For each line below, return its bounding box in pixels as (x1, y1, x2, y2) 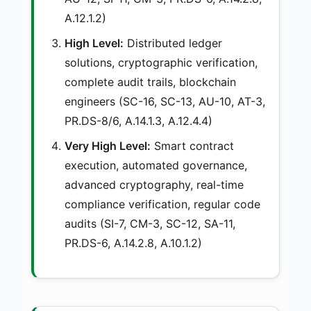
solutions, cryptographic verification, (65, 55, 258, 69)
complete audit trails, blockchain (65, 74, 236, 89)
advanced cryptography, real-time (65, 177, 244, 192)
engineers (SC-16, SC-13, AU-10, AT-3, (65, 94, 265, 108)
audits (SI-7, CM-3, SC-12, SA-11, (65, 216, 235, 230)
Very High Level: (65, 138, 151, 153)
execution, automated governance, (65, 158, 247, 172)
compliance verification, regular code (65, 196, 260, 211)
